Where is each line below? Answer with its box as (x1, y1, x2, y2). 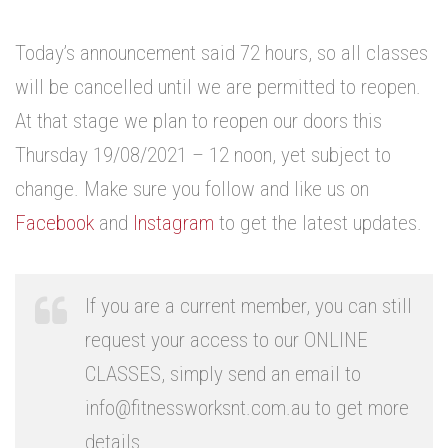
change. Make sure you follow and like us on (15, 177, 369, 202)
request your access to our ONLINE (85, 328, 368, 353)
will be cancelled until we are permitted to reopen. (15, 75, 421, 100)
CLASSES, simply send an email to (85, 362, 361, 387)
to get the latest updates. (214, 211, 422, 236)
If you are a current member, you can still (85, 294, 412, 319)
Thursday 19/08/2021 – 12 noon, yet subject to (15, 143, 391, 168)
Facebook (15, 211, 94, 236)
